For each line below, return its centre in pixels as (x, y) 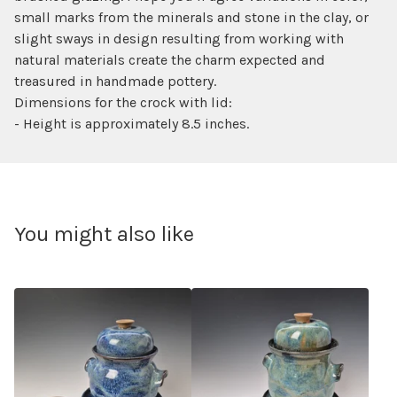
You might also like (104, 234)
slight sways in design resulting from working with (179, 39)
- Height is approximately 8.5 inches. (132, 124)
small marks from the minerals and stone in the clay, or (191, 17)
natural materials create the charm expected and (170, 60)
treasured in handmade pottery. (115, 81)
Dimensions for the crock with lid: (123, 102)
